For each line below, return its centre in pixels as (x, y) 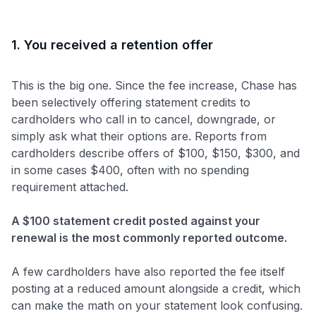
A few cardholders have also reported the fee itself (148, 271)
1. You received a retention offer (112, 44)
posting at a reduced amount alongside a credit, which (156, 288)
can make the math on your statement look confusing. (157, 305)
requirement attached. (70, 187)
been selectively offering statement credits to (131, 102)
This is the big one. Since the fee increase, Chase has (154, 85)
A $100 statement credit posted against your (136, 220)
